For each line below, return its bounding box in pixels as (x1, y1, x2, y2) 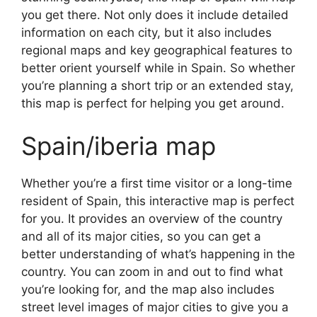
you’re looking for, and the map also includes (21, 282, 275, 296)
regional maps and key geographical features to (21, 43, 292, 57)
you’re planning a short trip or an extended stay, (21, 79, 294, 93)
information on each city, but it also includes (21, 25, 272, 40)
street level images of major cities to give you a (21, 299, 289, 314)
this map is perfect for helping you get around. (21, 96, 284, 110)
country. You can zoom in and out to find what (21, 264, 283, 279)
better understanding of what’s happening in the (21, 246, 295, 261)
